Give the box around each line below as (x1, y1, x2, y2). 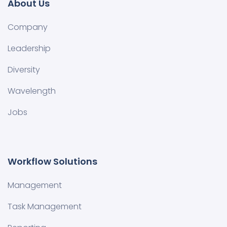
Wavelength (8, 85, 56, 97)
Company (8, 21, 48, 33)
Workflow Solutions (8, 155, 97, 168)
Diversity (8, 63, 40, 75)
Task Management (8, 200, 82, 212)
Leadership (8, 42, 51, 54)
